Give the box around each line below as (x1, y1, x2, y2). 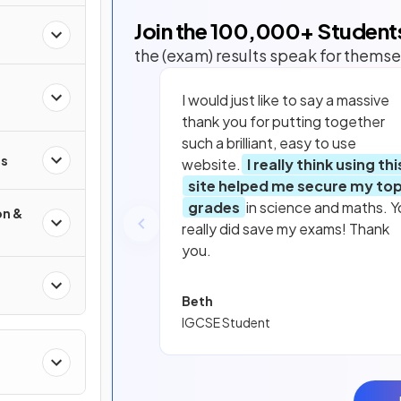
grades (188, 197, 240, 217)
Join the (134, 16, 210, 44)
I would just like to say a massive (182, 90, 389, 109)
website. (182, 154, 241, 174)
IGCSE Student (182, 313, 270, 330)
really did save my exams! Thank (182, 218, 389, 238)
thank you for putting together (182, 111, 385, 131)
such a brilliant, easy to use (182, 132, 356, 152)
